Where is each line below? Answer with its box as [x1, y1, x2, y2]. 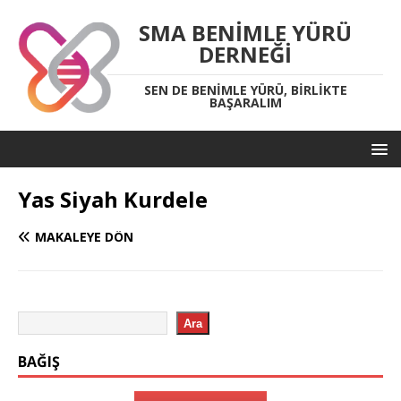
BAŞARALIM [209, 94, 282, 111]
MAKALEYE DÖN [35, 228, 133, 245]
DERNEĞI [199, 39, 292, 69]
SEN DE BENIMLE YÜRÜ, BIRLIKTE [143, 81, 347, 98]
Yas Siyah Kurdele [18, 184, 208, 214]
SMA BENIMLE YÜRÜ [139, 18, 352, 47]
